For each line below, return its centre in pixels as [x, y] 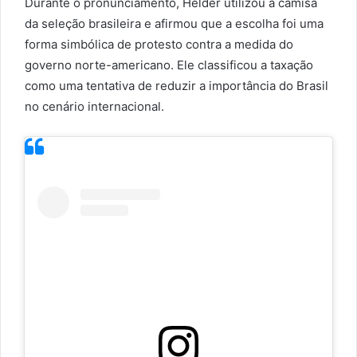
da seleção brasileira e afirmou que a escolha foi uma [174, 24]
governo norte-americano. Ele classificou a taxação [169, 65]
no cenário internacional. [94, 107]
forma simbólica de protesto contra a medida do [159, 45]
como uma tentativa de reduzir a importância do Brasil [177, 86]
